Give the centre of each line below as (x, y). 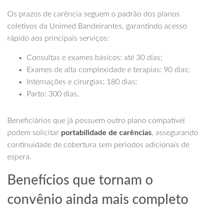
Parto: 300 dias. (53, 94)
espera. (19, 157)
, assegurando (175, 133)
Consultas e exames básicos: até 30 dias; (94, 58)
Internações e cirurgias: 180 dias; (82, 82)
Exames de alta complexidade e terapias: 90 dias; (108, 70)
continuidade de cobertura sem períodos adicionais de (98, 145)
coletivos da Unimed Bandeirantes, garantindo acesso (97, 26)
